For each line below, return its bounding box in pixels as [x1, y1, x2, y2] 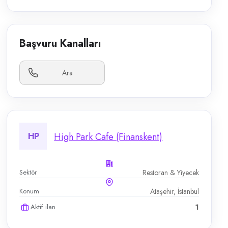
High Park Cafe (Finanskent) [54, 130, 163, 144]
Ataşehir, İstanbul [150, 186, 199, 196]
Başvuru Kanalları [19, 36, 101, 51]
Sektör [19, 167, 37, 177]
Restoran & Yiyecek [142, 167, 199, 178]
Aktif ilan [31, 202, 56, 212]
